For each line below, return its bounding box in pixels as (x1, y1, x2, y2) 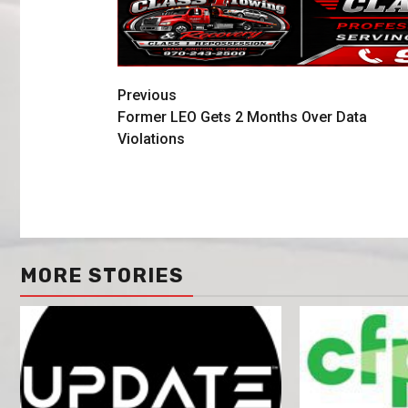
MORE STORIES (20, 262, 184, 288)
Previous (117, 87, 177, 105)
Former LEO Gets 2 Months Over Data (117, 108, 367, 127)
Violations (117, 130, 185, 148)
